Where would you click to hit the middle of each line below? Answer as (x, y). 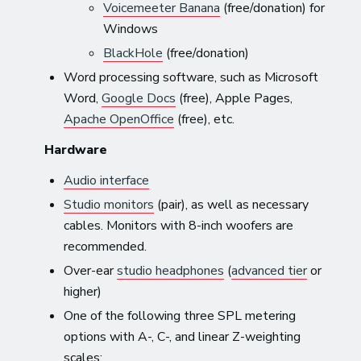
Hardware (76, 149)
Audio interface (107, 180)
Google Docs (139, 98)
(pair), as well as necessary (232, 204)
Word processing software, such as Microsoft (191, 77)
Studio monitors (109, 204)
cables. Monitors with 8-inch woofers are (179, 225)
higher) (83, 291)
